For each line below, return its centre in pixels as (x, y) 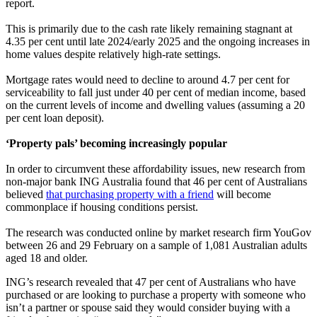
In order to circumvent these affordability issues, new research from (155, 168)
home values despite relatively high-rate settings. (113, 54)
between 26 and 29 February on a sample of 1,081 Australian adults (156, 245)
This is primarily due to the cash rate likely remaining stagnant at (149, 28)
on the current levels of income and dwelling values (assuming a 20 (155, 105)
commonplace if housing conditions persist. (102, 207)
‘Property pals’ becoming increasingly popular (116, 143)
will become (242, 194)
